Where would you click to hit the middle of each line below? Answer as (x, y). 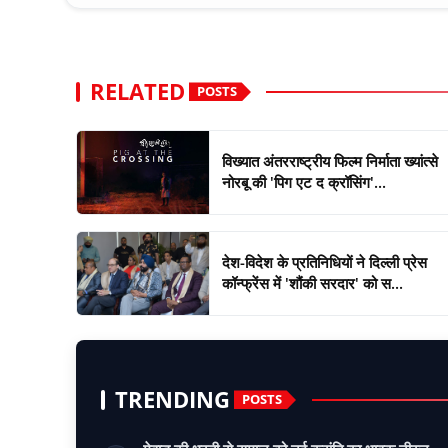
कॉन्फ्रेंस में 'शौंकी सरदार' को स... (312, 283)
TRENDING (172, 399)
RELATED (137, 91)
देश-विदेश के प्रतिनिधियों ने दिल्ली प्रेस (324, 262)
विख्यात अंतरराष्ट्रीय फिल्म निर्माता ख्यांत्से (329, 161)
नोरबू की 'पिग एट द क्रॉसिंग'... (303, 182)
